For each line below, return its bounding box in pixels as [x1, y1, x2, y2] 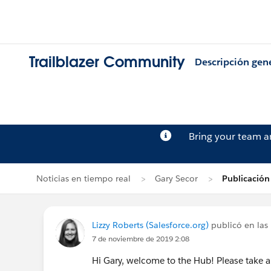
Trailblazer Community [29, 53, 185, 72]
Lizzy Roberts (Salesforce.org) [92, 220, 209, 230]
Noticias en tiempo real [36, 173, 131, 184]
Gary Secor [155, 173, 198, 184]
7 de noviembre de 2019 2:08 [92, 233, 189, 244]
